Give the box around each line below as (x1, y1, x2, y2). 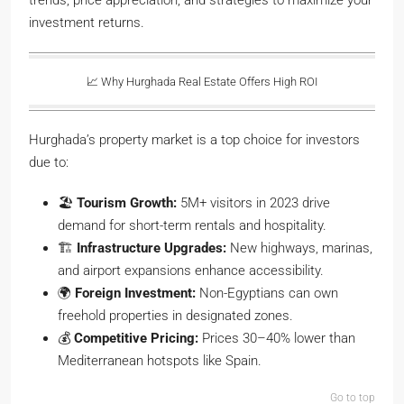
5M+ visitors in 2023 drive (177, 195, 330, 212)
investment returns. (29, 14, 144, 32)
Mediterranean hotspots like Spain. (58, 353, 262, 370)
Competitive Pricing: (74, 330, 198, 347)
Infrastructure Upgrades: (77, 240, 226, 257)
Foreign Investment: (75, 285, 196, 302)
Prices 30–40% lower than (198, 330, 355, 347)
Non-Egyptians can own (196, 285, 338, 302)
